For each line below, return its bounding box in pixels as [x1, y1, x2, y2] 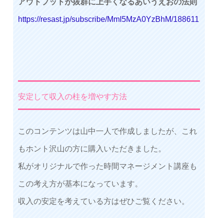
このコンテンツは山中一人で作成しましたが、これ [18, 127, 197, 136]
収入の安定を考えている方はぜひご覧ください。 [18, 197, 189, 206]
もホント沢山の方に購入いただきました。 [18, 145, 166, 153]
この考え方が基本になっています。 [18, 180, 143, 188]
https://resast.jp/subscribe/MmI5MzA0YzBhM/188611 [18, 15, 199, 23]
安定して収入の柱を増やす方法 [18, 92, 127, 101]
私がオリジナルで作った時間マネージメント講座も [18, 162, 197, 171]
